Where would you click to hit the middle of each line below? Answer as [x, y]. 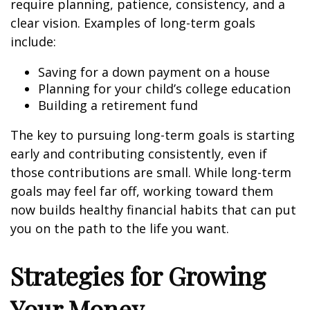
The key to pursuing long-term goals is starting [153, 135]
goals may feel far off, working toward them [142, 191]
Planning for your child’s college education [164, 89]
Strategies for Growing [138, 275]
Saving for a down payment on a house [154, 72]
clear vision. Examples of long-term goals [133, 23]
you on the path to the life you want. [120, 228]
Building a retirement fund [118, 105]
